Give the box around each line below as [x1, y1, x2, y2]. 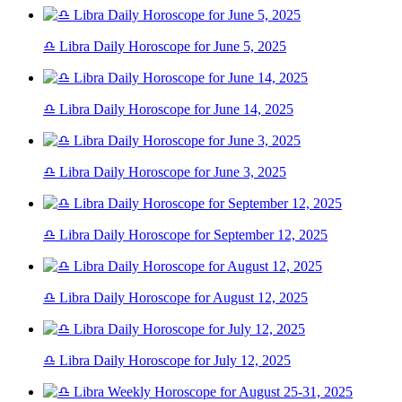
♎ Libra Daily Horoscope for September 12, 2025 [43, 227, 328, 243]
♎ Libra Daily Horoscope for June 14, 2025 [43, 101, 293, 118]
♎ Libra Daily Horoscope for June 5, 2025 [43, 39, 286, 55]
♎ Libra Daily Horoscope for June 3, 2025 [43, 164, 286, 180]
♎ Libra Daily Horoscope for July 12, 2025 [43, 353, 291, 369]
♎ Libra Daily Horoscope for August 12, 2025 [43, 290, 308, 306]
